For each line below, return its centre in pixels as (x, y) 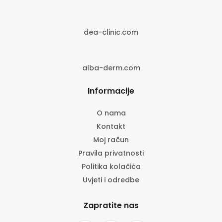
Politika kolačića (111, 167)
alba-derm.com (111, 68)
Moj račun (111, 140)
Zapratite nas (111, 206)
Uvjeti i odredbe (111, 180)
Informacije (111, 91)
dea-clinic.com (111, 32)
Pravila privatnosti (111, 153)
